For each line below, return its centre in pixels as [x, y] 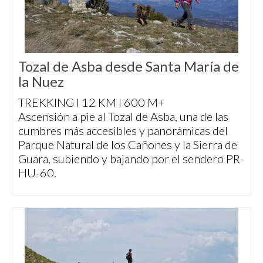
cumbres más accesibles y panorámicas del [123, 130]
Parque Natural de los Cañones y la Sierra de [128, 144]
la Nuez [41, 81]
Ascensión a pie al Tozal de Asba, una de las [123, 116]
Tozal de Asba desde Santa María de [129, 66]
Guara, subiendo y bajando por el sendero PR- [131, 159]
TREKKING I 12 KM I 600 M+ [91, 102]
